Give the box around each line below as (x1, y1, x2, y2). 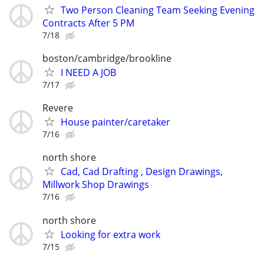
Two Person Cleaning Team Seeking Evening (61, 3, 255, 16)
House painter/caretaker (61, 115, 170, 129)
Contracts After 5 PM (42, 16, 134, 29)
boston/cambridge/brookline (42, 51, 171, 65)
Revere (42, 101, 73, 115)
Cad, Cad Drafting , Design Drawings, (61, 165, 223, 179)
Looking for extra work (61, 227, 160, 241)
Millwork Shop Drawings (42, 178, 149, 192)
